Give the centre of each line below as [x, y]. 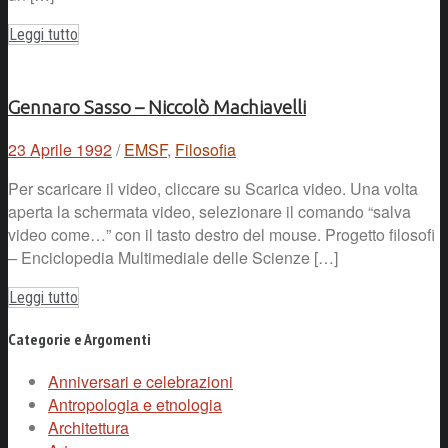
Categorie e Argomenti [79, 338]
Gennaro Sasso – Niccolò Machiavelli [157, 107]
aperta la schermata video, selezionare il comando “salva [209, 211]
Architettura [88, 428]
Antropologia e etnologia [135, 405]
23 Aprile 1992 [60, 149]
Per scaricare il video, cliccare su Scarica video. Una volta [213, 188]
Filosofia [205, 149]
